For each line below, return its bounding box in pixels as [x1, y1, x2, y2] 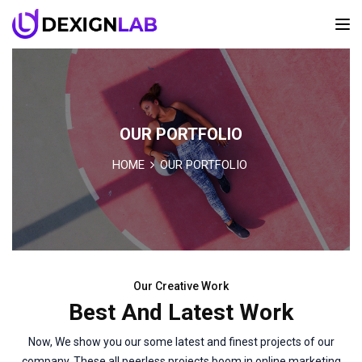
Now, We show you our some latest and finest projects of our [27, 335, 335, 348]
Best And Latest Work [69, 299, 293, 326]
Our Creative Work [133, 280, 229, 293]
